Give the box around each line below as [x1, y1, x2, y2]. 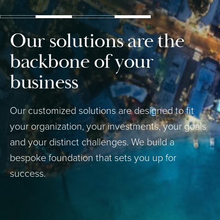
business [10, 69, 78, 95]
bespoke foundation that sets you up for [10, 150, 176, 164]
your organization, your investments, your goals [10, 118, 206, 133]
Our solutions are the [10, 27, 184, 54]
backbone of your [10, 48, 153, 74]
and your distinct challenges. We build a [10, 134, 174, 148]
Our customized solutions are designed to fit [10, 103, 194, 117]
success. [10, 165, 46, 180]
